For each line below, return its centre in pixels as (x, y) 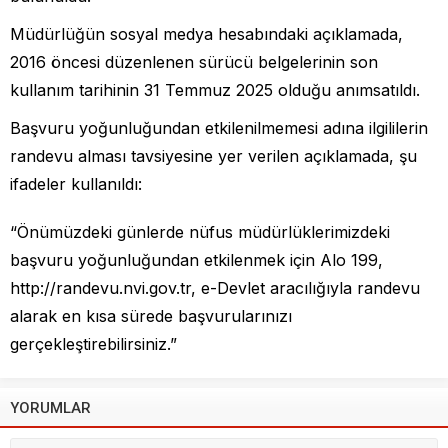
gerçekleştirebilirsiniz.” (93, 344)
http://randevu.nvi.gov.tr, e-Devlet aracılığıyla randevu (215, 288)
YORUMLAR (50, 408)
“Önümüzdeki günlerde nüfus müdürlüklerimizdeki (200, 232)
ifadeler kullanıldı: (76, 184)
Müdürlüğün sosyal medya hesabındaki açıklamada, (206, 34)
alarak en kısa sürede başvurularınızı (151, 316)
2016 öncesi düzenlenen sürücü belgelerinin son (194, 62)
